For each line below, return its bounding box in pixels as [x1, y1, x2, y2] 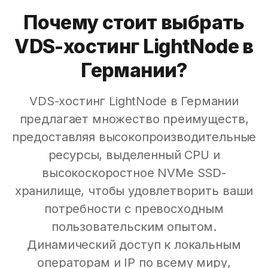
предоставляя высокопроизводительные [11, 130, 257, 145]
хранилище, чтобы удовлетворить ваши [14, 184, 254, 199]
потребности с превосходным [44, 202, 224, 217]
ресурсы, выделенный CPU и [48, 148, 220, 163]
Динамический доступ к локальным [27, 237, 241, 252]
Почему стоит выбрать [23, 11, 245, 35]
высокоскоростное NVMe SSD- [42, 166, 226, 181]
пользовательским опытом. [51, 220, 217, 234]
